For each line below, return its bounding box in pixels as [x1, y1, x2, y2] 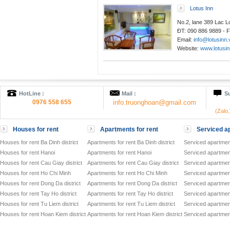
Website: [177, 45, 200, 51]
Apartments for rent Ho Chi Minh [87, 169, 167, 176]
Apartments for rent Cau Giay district [87, 159, 179, 166]
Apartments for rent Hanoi [87, 149, 151, 156]
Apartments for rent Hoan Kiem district [87, 210, 182, 217]
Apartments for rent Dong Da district [87, 180, 177, 186]
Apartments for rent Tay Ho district [87, 190, 173, 197]
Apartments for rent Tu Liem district [87, 200, 175, 207]
